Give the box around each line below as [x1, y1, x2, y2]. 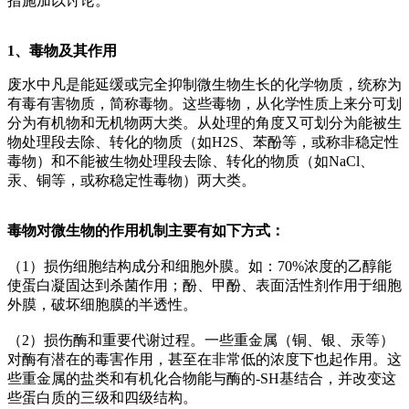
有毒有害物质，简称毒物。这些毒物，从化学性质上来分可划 [7, 95, 402, 111]
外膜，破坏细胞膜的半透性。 [7, 296, 197, 312]
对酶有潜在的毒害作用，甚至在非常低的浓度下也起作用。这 [7, 351, 402, 367]
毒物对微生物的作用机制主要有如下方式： [7, 222, 285, 238]
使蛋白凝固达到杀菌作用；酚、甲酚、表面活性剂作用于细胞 [7, 277, 402, 293]
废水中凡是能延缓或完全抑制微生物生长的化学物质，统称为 [7, 76, 402, 92]
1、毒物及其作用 [7, 42, 117, 58]
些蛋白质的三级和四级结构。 [7, 389, 197, 405]
